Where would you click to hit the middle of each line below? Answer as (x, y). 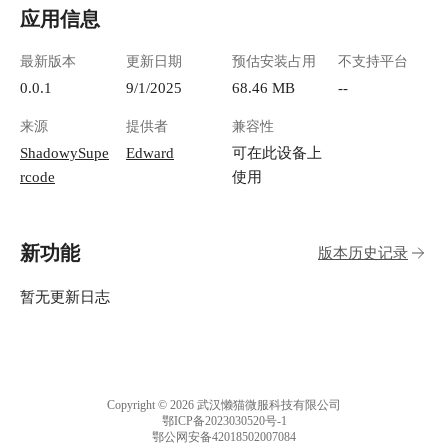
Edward (150, 153)
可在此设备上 (277, 153)
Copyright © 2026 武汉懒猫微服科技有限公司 (224, 405)
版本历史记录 (363, 253)
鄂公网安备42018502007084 (224, 437)
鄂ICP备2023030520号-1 (224, 421)
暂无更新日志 (65, 297)
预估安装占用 (274, 62)
